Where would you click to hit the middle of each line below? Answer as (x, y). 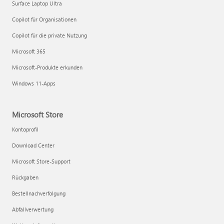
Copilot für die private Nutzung (49, 35)
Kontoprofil (25, 129)
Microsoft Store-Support (41, 161)
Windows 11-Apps (34, 83)
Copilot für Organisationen (44, 19)
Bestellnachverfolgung (39, 193)
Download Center (33, 145)
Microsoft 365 (29, 51)
